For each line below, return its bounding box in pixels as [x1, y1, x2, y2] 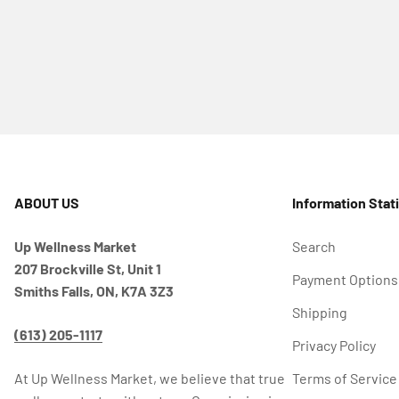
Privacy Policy [291, 337, 376, 354]
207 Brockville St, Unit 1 [13, 260, 161, 278]
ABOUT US [13, 194, 79, 212]
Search [291, 238, 336, 256]
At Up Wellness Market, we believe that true [13, 370, 285, 387]
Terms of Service [291, 370, 397, 387]
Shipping [291, 304, 347, 322]
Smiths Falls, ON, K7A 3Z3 [13, 282, 174, 300]
